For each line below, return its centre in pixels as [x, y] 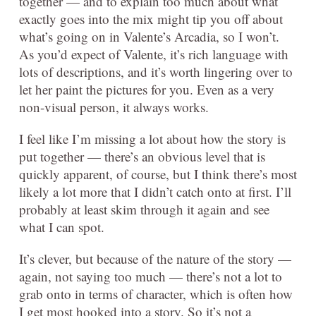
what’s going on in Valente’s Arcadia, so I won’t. [149, 36]
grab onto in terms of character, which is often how [156, 294]
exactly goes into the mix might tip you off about [151, 19]
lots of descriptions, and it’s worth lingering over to [156, 72]
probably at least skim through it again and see [144, 209]
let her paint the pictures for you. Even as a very [147, 89]
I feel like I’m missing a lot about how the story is [152, 139]
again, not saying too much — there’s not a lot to [151, 276]
